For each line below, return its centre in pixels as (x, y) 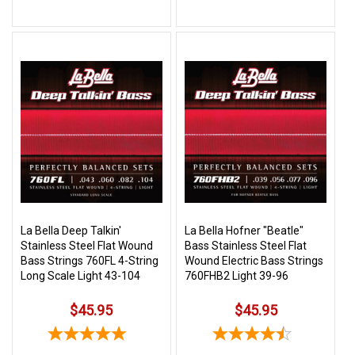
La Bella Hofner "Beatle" (244, 230)
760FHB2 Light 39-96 (237, 275)
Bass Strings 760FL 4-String (90, 260)
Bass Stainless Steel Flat (246, 245)
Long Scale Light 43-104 (80, 275)
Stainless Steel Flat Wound (87, 245)
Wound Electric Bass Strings (254, 260)
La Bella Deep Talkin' (71, 230)
